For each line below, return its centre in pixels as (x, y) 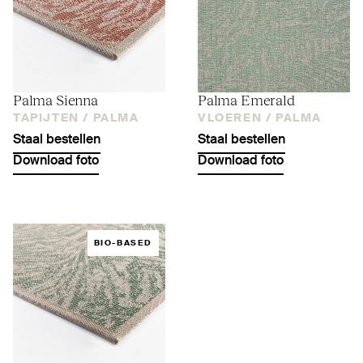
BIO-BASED (123, 243)
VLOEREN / (235, 118)
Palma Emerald (246, 99)
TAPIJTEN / (51, 118)
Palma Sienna (56, 99)
